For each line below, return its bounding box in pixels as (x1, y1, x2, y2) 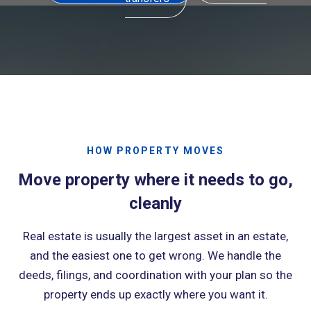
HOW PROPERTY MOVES (86, 145, 225, 156)
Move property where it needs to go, (18, 170, 293, 190)
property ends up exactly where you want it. (43, 287, 268, 301)
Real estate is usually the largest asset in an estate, (23, 229, 288, 243)
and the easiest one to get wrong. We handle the (30, 249, 281, 262)
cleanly (129, 194, 182, 213)
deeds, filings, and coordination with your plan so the (19, 268, 292, 282)
